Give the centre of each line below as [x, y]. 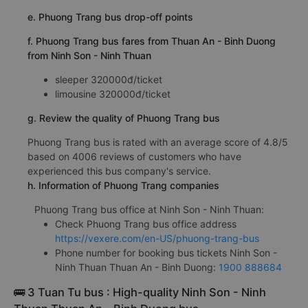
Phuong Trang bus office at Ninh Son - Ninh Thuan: [149, 209]
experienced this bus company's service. [119, 170]
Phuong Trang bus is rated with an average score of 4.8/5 [158, 142]
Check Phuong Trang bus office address [146, 223]
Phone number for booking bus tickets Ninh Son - [166, 252]
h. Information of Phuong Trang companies [123, 185]
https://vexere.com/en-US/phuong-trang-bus [157, 238]
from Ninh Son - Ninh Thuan [89, 55]
